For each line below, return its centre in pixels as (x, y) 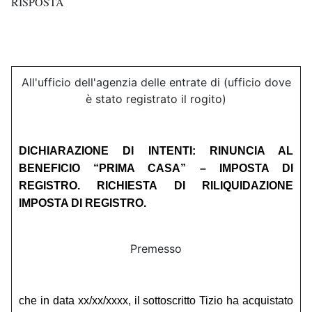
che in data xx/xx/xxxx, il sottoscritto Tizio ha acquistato (156, 301)
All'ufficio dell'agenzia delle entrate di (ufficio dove (156, 83)
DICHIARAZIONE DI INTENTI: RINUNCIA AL (156, 151)
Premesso (156, 249)
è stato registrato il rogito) (156, 99)
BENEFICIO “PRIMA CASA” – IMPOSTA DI (156, 169)
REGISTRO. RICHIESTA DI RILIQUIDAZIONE (156, 186)
